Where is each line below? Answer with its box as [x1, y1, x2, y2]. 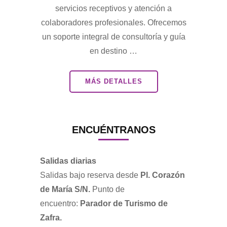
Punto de [92, 184, 125, 194]
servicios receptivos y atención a [55, 4, 172, 13]
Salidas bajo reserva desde [40, 170, 140, 179]
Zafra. [40, 213, 62, 222]
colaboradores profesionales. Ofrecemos [41, 18, 186, 27]
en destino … [90, 46, 137, 55]
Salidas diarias [40, 156, 96, 165]
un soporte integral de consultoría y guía [42, 32, 185, 41]
